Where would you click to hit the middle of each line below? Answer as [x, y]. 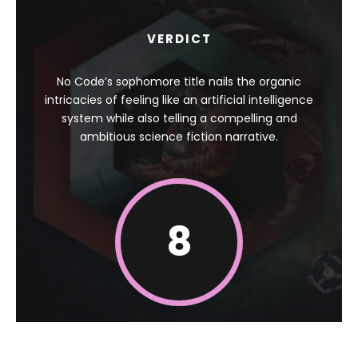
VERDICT [179, 38]
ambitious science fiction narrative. [179, 136]
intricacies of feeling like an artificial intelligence [179, 99]
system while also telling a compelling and [179, 118]
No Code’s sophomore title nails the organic [179, 81]
